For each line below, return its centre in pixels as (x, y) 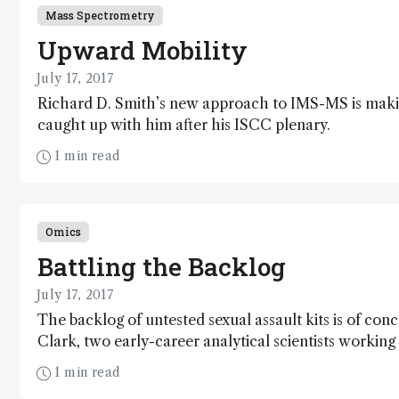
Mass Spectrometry (100, 15)
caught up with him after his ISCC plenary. (184, 125)
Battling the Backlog (162, 267)
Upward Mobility (142, 50)
